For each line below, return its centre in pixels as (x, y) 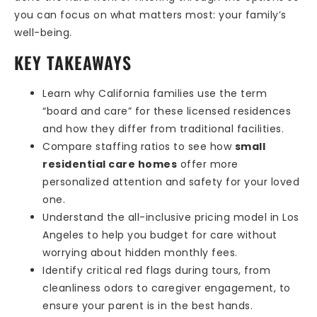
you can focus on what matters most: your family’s (150, 15)
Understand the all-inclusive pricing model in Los (171, 218)
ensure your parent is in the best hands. (148, 306)
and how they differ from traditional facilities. (163, 129)
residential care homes (110, 165)
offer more (208, 165)
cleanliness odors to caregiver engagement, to (167, 288)
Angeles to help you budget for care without (160, 235)
